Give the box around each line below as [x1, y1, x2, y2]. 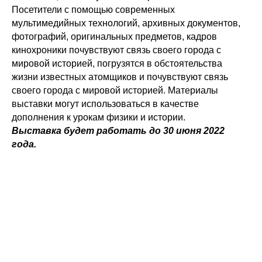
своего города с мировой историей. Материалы [12, 85, 218, 95]
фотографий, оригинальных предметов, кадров [12, 32, 217, 42]
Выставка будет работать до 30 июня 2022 [12, 126, 225, 136]
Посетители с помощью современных [12, 5, 175, 15]
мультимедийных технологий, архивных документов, [12, 18, 240, 28]
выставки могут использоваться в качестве [12, 99, 199, 109]
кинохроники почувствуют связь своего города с [12, 45, 221, 55]
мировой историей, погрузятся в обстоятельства [12, 58, 222, 68]
